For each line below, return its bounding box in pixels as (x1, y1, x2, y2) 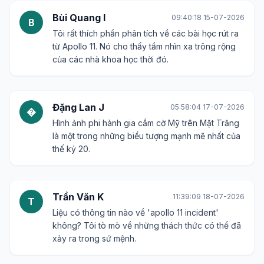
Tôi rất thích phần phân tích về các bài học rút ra (52, 28, 239, 38)
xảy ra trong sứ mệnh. (52, 233, 136, 243)
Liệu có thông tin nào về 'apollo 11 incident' (52, 207, 219, 217)
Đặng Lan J (52, 101, 104, 113)
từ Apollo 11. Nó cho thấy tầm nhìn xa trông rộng (52, 41, 236, 51)
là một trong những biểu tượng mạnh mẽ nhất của (52, 130, 240, 141)
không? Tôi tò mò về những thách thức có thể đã (52, 220, 241, 230)
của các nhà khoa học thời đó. (52, 54, 169, 64)
